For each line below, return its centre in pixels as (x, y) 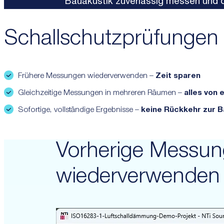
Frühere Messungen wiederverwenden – (87, 76)
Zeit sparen (178, 76)
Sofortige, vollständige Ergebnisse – (80, 110)
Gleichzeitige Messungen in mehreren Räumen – (101, 93)
